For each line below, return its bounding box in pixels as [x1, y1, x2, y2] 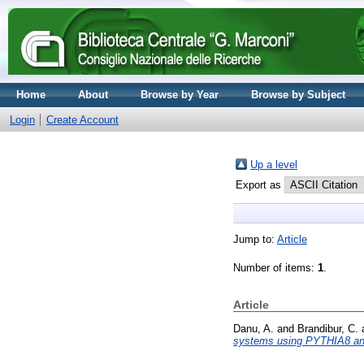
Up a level [250, 158, 297, 171]
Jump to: [233, 233, 277, 245]
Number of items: [233, 262, 318, 274]
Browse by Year [141, 89, 219, 101]
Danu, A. [233, 322, 274, 335]
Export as [236, 179, 284, 191]
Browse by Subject [251, 89, 345, 101]
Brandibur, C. [297, 322, 358, 335]
